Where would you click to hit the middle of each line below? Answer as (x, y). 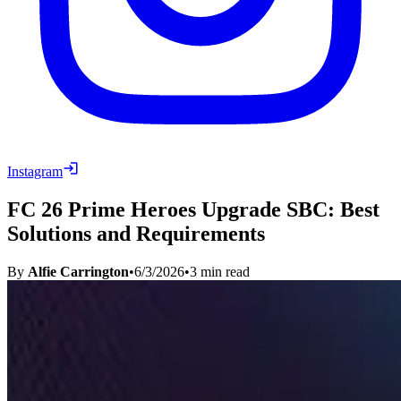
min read (223, 271)
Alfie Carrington (78, 271)
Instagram (35, 171)
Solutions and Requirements (136, 233)
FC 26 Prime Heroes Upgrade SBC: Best (193, 209)
